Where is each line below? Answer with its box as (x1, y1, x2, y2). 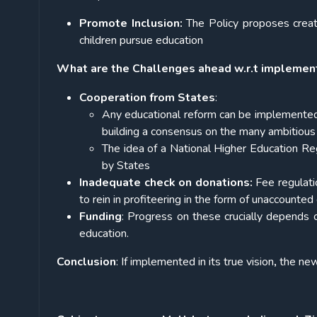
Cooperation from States (79, 90, 215, 106)
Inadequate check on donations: (79, 175, 253, 191)
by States (102, 158, 150, 174)
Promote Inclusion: (79, 16, 183, 32)
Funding (79, 209, 122, 225)
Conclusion (57, 254, 116, 270)
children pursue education (79, 33, 203, 49)
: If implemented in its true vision (116, 254, 274, 270)
